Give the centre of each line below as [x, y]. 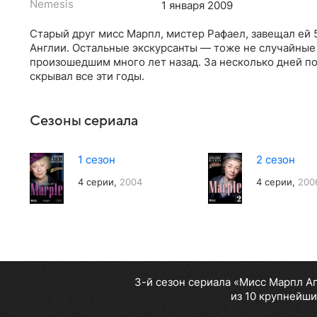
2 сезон [276, 159]
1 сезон [97, 159]
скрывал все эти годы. [87, 76]
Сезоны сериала [84, 121]
